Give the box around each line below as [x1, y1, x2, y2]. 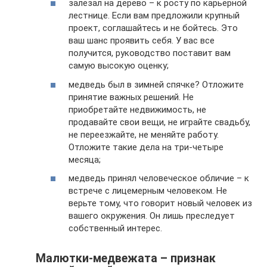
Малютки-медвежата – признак [36, 252, 216, 266]
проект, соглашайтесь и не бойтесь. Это [69, 23, 238, 33]
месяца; [69, 154, 101, 165]
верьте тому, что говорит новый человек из [69, 198, 252, 209]
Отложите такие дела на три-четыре [69, 141, 223, 153]
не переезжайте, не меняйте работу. [69, 129, 219, 140]
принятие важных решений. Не [69, 91, 194, 103]
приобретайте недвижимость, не [69, 104, 206, 115]
